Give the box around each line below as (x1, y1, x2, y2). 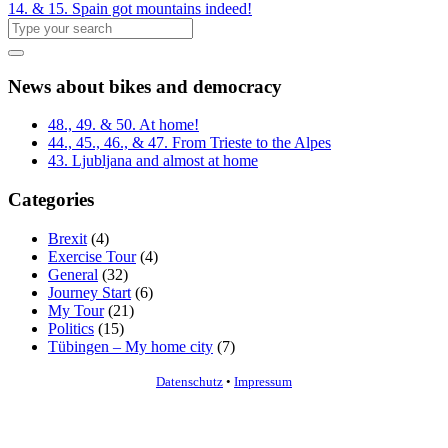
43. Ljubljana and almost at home (48, 152, 258, 170)
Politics (48, 319, 94, 337)
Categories (8, 189, 94, 211)
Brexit (48, 229, 87, 247)
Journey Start (48, 283, 131, 301)
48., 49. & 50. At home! (48, 116, 199, 134)
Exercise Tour (48, 247, 136, 265)
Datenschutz (156, 373, 223, 389)
